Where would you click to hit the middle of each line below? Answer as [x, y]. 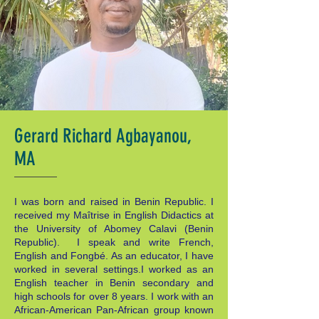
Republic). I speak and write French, [114, 242]
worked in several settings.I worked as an [114, 269]
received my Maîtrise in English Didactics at [114, 215]
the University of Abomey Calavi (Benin [114, 229]
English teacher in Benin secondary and [114, 283]
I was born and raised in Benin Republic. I [114, 202]
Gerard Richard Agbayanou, [103, 136]
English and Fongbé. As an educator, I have [114, 256]
